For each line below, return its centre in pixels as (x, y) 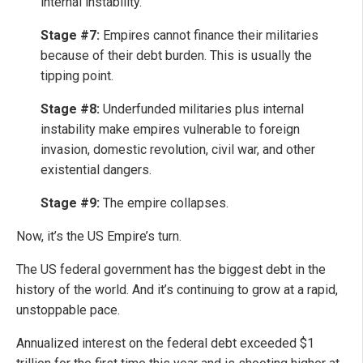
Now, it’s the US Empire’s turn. (99, 237)
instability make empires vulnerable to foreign (170, 130)
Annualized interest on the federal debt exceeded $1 (165, 344)
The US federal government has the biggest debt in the (171, 270)
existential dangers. (96, 170)
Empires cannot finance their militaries (209, 36)
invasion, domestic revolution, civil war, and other (178, 150)
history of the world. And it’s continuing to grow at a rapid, (177, 290)
